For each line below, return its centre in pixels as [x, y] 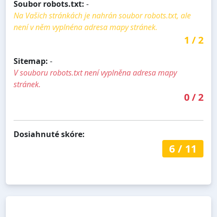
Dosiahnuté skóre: [49, 134]
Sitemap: [31, 61]
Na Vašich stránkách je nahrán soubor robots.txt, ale [102, 15]
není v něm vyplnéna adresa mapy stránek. [85, 27]
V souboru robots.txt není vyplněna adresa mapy [95, 72]
